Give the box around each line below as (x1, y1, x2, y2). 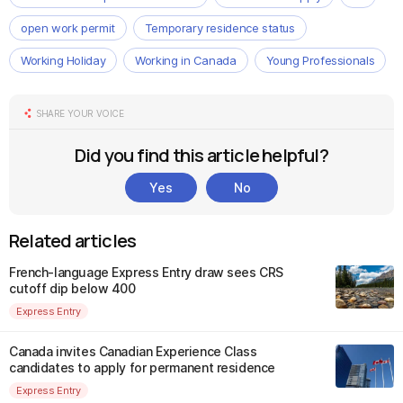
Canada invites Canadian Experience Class (9, 344, 257, 359)
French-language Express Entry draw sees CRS (9, 264, 283, 280)
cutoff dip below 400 (9, 281, 136, 296)
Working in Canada (135, 53, 237, 67)
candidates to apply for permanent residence (9, 360, 275, 375)
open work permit (21, 21, 115, 35)
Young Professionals (265, 53, 375, 67)
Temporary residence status (144, 21, 295, 35)
